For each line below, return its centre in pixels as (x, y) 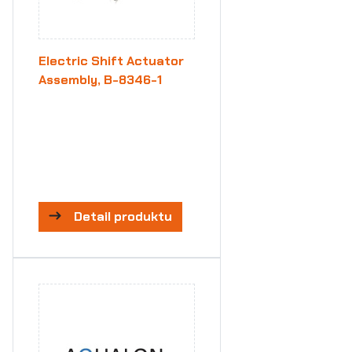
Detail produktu (123, 216)
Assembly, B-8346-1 (100, 80)
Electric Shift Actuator (111, 61)
